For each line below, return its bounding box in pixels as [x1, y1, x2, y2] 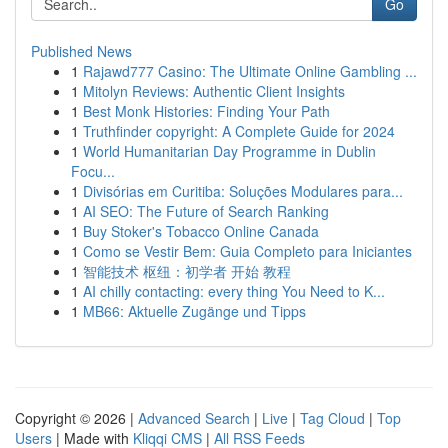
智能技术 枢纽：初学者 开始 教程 [83, 261, 291, 281]
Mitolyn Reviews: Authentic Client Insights [83, 81, 345, 101]
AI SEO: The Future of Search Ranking [83, 201, 329, 221]
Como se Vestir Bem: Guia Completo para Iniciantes [83, 241, 412, 261]
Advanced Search [138, 408, 250, 428]
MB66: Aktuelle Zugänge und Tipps [83, 301, 306, 321]
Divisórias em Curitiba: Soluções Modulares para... [83, 181, 403, 201]
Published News [31, 41, 132, 61]
